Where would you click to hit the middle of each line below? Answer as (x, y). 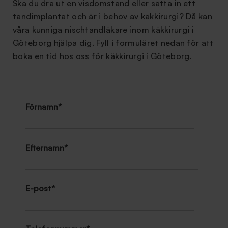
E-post (38, 188)
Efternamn (45, 148)
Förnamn (42, 107)
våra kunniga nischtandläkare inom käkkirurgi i (103, 30)
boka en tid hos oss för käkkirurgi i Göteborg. (102, 56)
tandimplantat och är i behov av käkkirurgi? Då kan (112, 16)
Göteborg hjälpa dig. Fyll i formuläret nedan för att (113, 43)
